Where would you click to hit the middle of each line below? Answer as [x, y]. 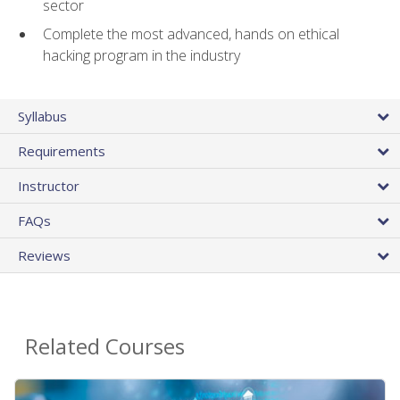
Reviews [44, 255]
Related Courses [105, 346]
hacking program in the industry [142, 56]
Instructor [49, 185]
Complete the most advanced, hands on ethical [191, 34]
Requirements [62, 150]
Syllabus [42, 116]
